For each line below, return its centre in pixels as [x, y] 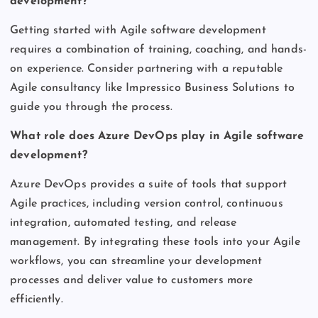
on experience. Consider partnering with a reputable [147, 68]
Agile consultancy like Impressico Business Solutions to [152, 88]
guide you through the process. [92, 107]
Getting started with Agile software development [138, 30]
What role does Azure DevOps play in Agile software [157, 136]
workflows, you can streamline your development [136, 261]
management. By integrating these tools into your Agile [155, 242]
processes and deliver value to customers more [132, 280]
